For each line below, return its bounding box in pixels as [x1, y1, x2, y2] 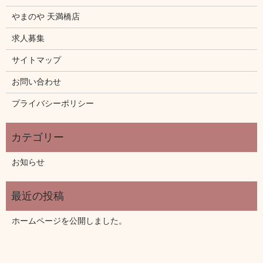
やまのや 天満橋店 [11, 12, 80, 21]
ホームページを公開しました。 [11, 216, 127, 225]
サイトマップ [11, 55, 61, 65]
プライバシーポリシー [11, 99, 94, 108]
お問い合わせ [11, 77, 61, 86]
